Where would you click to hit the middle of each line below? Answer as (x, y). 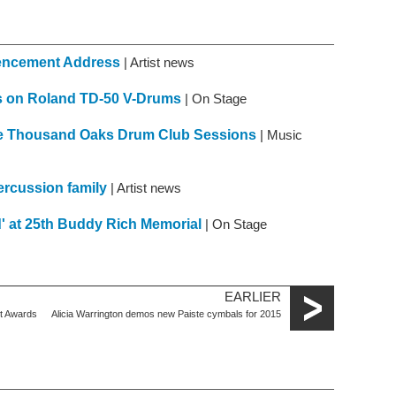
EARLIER (253, 297)
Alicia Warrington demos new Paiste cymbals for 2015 (166, 314)
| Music (279, 136)
